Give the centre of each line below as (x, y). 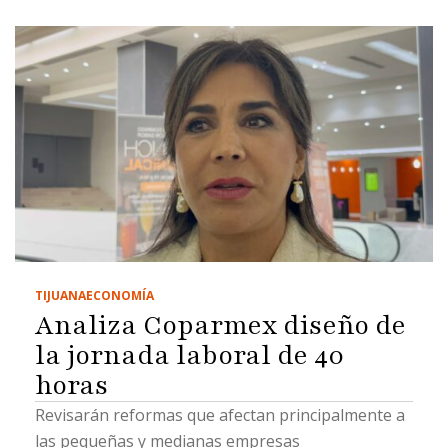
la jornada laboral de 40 (189, 354)
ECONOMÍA (120, 295)
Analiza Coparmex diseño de (220, 324)
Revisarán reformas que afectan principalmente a (220, 414)
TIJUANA (60, 295)
